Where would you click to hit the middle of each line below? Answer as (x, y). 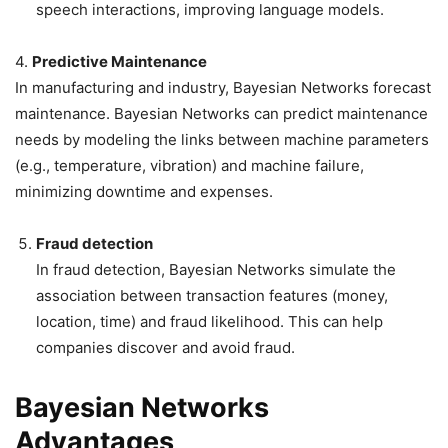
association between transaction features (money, (212, 295)
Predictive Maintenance (119, 61)
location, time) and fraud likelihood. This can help (209, 321)
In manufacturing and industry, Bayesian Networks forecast (223, 87)
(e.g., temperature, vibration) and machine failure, (189, 165)
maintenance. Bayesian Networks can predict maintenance (221, 113)
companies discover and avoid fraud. (165, 347)
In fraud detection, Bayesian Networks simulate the (216, 269)
